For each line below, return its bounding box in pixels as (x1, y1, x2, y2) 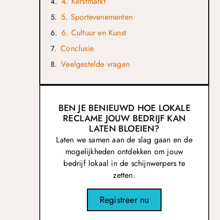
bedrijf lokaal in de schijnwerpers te (63, 158, 185, 169)
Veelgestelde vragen (61, 58, 130, 70)
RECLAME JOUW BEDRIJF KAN (63, 112, 186, 125)
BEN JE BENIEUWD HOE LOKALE (58, 102, 191, 115)
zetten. (113, 169, 136, 181)
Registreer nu (99, 193, 149, 206)
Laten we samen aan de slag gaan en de (56, 134, 192, 146)
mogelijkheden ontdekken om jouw (65, 146, 184, 158)
